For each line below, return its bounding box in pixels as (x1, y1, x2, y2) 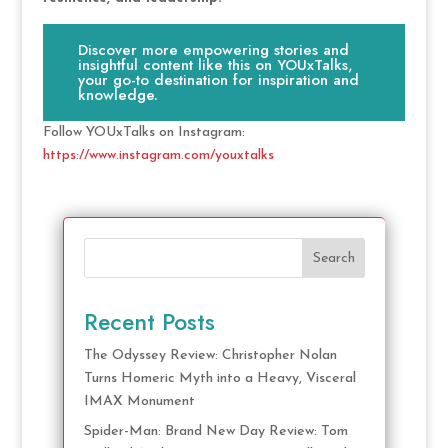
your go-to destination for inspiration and (78, 68, 360, 91)
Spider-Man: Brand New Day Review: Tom (83, 423, 348, 439)
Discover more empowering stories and (78, 38, 350, 61)
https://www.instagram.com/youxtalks (42, 148, 274, 164)
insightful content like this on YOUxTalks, (78, 53, 354, 76)
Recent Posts (83, 304, 215, 339)
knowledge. (78, 83, 159, 106)
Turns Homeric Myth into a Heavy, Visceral (83, 370, 356, 386)
